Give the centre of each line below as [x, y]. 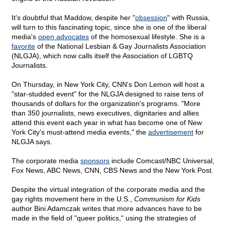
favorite [23, 46]
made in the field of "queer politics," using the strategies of [104, 218]
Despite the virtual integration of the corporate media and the [108, 190]
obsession [151, 18]
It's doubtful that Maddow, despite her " [73, 18]
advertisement [171, 132]
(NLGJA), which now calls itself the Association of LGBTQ [102, 56]
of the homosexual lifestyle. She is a [147, 37]
